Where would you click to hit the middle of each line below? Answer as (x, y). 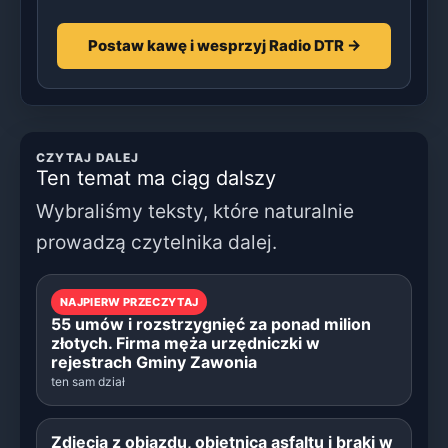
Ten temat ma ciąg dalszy (156, 177)
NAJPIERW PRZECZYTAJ (129, 301)
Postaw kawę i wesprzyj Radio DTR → (224, 45)
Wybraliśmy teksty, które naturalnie (195, 210)
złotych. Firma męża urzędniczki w (185, 342)
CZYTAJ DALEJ (87, 157)
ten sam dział (88, 381)
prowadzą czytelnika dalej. (156, 241)
